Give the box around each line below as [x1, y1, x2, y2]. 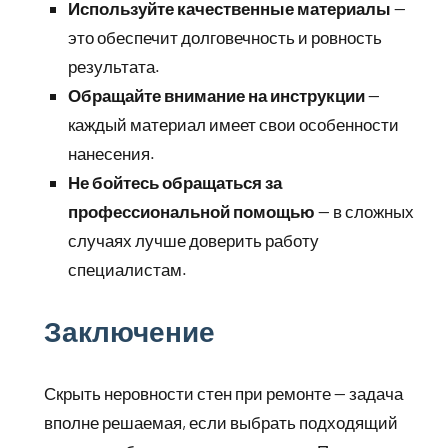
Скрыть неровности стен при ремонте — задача [44, 383, 403, 403]
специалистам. [68, 259, 187, 279]
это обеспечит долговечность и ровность [68, 27, 382, 47]
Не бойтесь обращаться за [68, 172, 282, 192]
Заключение [44, 314, 215, 348]
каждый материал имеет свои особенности [68, 114, 399, 134]
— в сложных [315, 201, 414, 221]
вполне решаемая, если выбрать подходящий [44, 412, 398, 432]
